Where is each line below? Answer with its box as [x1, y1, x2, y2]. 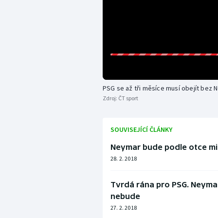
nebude [110, 192, 140, 201]
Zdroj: [102, 94, 118, 102]
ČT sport [118, 94, 138, 102]
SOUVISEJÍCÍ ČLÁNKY [110, 125, 172, 134]
